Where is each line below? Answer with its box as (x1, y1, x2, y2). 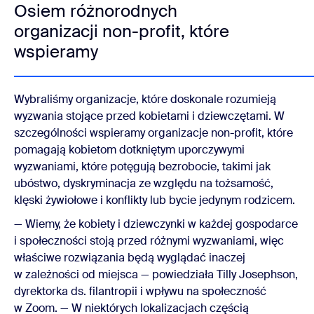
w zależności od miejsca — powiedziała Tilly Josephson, (14, 267, 298, 282)
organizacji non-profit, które (14, 20, 229, 43)
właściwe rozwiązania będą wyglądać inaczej (14, 250, 245, 266)
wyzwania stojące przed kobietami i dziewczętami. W (14, 109, 285, 124)
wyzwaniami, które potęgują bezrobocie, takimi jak (14, 159, 271, 175)
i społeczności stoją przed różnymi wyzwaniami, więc (14, 233, 284, 249)
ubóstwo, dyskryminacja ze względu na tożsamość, (14, 176, 273, 191)
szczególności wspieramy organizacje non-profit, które (14, 125, 293, 141)
